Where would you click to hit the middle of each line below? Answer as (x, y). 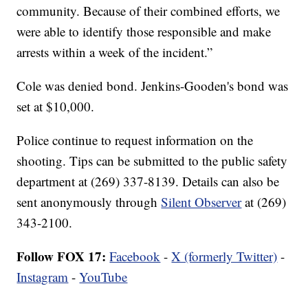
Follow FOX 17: (62, 256)
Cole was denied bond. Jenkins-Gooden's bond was (153, 86)
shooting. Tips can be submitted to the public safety (152, 161)
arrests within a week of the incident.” (115, 52)
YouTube (103, 277)
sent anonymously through (89, 202)
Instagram (43, 277)
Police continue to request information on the (135, 140)
